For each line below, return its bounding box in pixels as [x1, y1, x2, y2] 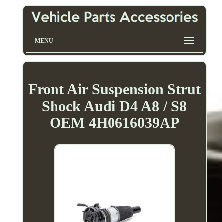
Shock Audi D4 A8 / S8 [42, 97, 187, 114]
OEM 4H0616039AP [49, 114, 179, 131]
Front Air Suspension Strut [28, 80, 201, 97]
